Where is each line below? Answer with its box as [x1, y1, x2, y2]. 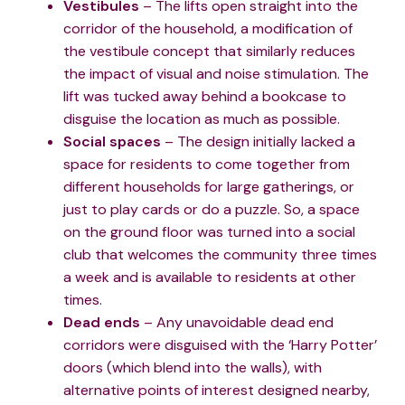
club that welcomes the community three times [63, 245, 377, 265]
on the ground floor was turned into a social [63, 222, 355, 242]
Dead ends [63, 313, 140, 333]
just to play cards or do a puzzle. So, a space [63, 200, 360, 220]
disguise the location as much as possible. [63, 109, 340, 129]
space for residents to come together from [63, 155, 350, 174]
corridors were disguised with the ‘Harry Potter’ [63, 335, 377, 355]
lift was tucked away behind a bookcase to [63, 87, 346, 107]
